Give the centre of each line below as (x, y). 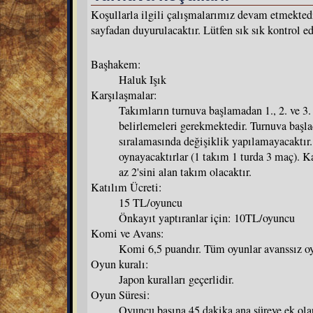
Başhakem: (116, 64)
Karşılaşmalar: (124, 95)
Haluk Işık (143, 79)
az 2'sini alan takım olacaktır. (185, 172)
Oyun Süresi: (121, 294)
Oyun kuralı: (120, 264)
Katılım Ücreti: (126, 187)
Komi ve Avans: (128, 233)
